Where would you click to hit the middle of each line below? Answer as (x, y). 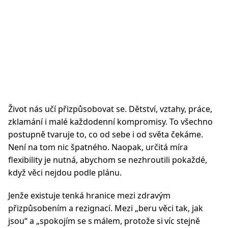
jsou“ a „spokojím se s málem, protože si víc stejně (104, 221)
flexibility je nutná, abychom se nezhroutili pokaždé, (108, 160)
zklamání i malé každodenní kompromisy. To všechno (110, 122)
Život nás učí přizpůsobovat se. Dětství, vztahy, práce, (110, 109)
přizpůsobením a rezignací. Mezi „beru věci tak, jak (106, 208)
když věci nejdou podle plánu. (65, 173)
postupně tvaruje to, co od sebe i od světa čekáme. (106, 134)
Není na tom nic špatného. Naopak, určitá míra (98, 147)
